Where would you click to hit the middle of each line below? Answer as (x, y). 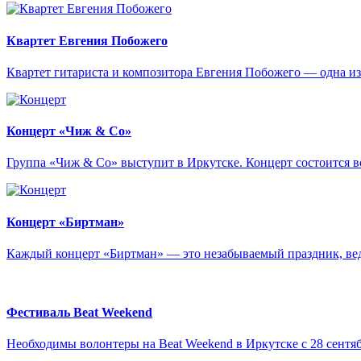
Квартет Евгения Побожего (87, 40)
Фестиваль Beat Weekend (79, 313)
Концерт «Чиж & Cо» (69, 131)
